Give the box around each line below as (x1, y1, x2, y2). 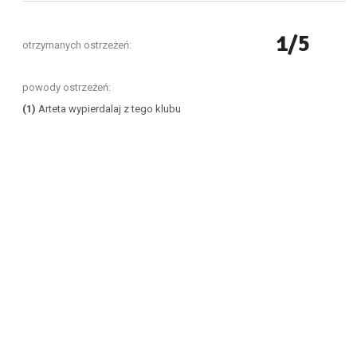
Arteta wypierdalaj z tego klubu (36, 103, 181, 115)
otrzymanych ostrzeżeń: (22, 39, 131, 51)
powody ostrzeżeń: (22, 81, 111, 93)
